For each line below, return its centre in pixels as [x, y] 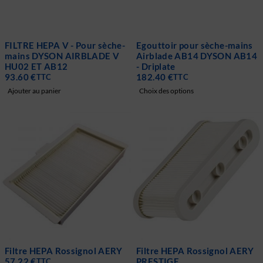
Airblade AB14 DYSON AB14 [197, 56]
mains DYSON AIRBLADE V [62, 56]
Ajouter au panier [34, 91]
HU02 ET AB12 [36, 67]
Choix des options [166, 91]
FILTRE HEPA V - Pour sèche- [65, 45]
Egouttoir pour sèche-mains [195, 45]
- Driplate [156, 67]
